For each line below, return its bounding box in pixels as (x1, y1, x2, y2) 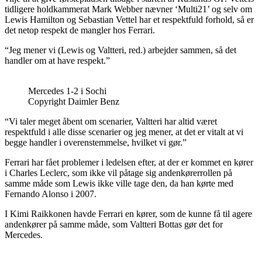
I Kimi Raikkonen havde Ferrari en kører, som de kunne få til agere (5, 208, 252, 219)
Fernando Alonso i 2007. (5, 188, 96, 199)
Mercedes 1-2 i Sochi (28, 85, 106, 96)
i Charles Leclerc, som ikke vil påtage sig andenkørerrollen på (5, 167, 232, 178)
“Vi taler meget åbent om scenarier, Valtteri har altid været (5, 116, 217, 126)
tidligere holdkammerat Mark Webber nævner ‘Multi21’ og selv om (5, 4, 252, 14)
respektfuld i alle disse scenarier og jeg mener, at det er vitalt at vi (5, 126, 243, 137)
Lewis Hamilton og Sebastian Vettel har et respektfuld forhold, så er (5, 14, 254, 25)
